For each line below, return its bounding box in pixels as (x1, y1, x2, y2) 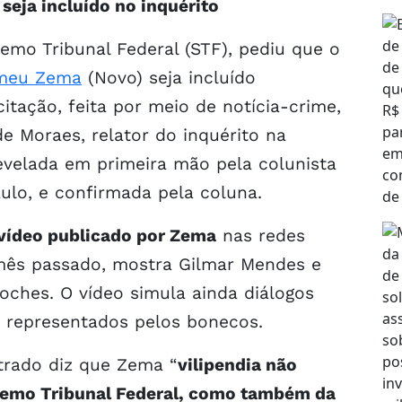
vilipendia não (178, 354, 297, 375)
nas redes (216, 224, 305, 246)
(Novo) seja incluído (82, 66, 256, 88)
